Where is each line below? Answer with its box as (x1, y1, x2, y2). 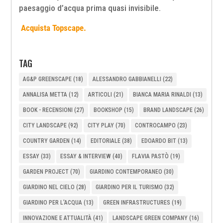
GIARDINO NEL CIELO (23, 184, 75, 191)
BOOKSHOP (94, 107, 123, 114)
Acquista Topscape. (19, 23, 87, 33)
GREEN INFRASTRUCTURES (103, 199, 171, 207)
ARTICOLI (88, 91, 112, 99)
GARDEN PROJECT (23, 168, 69, 176)
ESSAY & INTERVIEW (60, 153, 111, 160)
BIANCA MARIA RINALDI (133, 91, 192, 99)
